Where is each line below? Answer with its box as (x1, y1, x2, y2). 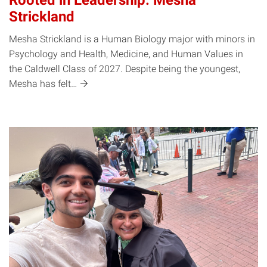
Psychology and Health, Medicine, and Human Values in (9, 48, 243, 60)
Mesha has (9, 78, 58, 90)
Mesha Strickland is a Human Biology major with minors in (9, 33, 255, 45)
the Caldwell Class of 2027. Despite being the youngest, (9, 63, 240, 75)
